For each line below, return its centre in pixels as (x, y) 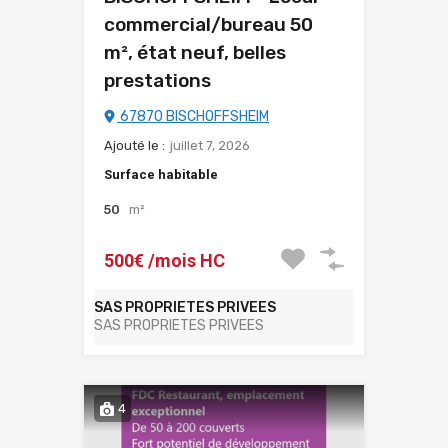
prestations (157, 81)
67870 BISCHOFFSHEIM (193, 117)
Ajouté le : (134, 146)
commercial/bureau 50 (208, 25)
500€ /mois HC (164, 261)
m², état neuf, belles (195, 53)
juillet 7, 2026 (210, 146)
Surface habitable (161, 175)
